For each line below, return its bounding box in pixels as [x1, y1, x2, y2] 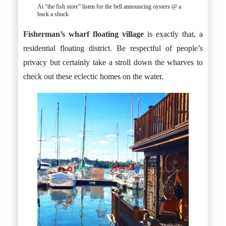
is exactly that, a [144, 30, 203, 38]
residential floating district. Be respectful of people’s [23, 44, 203, 52]
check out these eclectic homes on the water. [23, 72, 163, 81]
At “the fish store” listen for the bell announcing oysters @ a [37, 3, 181, 10]
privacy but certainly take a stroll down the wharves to [23, 58, 203, 67]
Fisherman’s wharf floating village [23, 30, 144, 38]
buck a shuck [37, 11, 69, 18]
